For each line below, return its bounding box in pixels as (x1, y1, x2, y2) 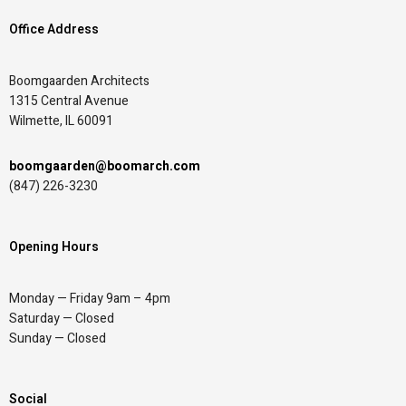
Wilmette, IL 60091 (9, 111, 113, 131)
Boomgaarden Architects (9, 72, 150, 92)
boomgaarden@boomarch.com (9, 157, 200, 177)
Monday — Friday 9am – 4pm (9, 289, 170, 309)
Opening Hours (9, 237, 99, 257)
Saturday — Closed (9, 309, 114, 329)
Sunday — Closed (9, 329, 106, 349)
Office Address (9, 20, 99, 40)
